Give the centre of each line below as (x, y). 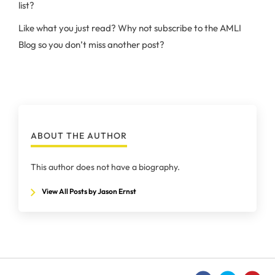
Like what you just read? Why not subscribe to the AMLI (130, 28)
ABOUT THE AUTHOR (79, 136)
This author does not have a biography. (105, 167)
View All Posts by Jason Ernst (89, 191)
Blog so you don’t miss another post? (91, 45)
